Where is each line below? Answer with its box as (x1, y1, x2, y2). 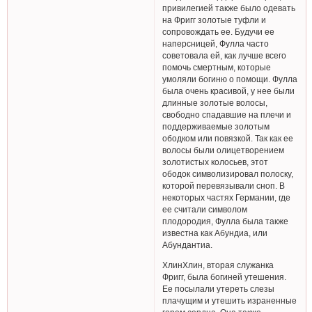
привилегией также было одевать (162, 3, 296, 13)
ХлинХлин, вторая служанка (162, 260, 274, 270)
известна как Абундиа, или (162, 228, 268, 238)
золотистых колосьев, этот (162, 157, 269, 167)
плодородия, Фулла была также (162, 217, 289, 226)
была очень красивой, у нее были (162, 86, 295, 96)
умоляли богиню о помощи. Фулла (162, 75, 298, 84)
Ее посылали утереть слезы (162, 283, 275, 293)
